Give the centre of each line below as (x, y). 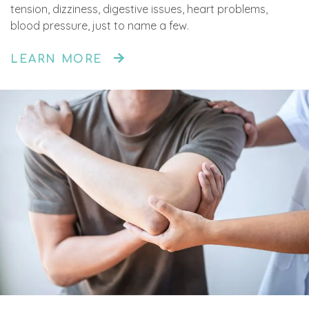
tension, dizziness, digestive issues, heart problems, (139, 9)
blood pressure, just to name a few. (100, 25)
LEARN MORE (57, 59)
